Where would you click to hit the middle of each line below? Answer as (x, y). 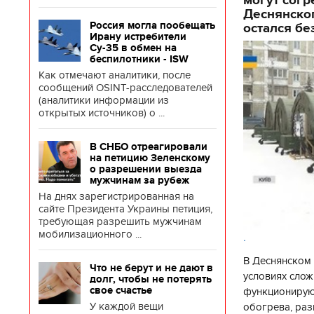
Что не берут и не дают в (151, 268)
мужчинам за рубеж (139, 180)
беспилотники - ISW (139, 59)
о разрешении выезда (146, 169)
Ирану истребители (138, 36)
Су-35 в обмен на (133, 48)
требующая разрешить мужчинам (120, 221)
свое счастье (121, 290)
